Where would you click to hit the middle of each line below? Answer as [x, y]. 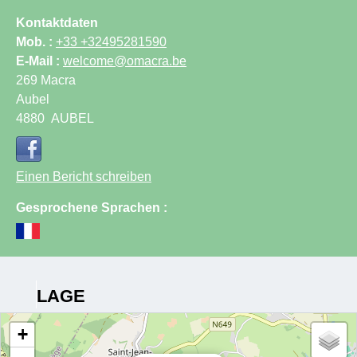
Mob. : [36, 41]
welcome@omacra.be [125, 61]
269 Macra [46, 80]
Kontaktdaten [57, 22]
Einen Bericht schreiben [84, 176]
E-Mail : [39, 61]
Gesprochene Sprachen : [92, 207]
